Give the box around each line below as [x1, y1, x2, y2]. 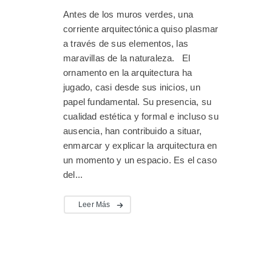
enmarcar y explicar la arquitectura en [63, 140, 217, 151]
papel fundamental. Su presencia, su [63, 96, 211, 107]
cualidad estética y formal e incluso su [63, 110, 219, 121]
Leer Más [78, 200, 110, 209]
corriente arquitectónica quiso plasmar [63, 23, 219, 34]
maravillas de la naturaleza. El [63, 52, 191, 63]
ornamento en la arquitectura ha [63, 67, 192, 78]
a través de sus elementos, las [63, 38, 188, 49]
